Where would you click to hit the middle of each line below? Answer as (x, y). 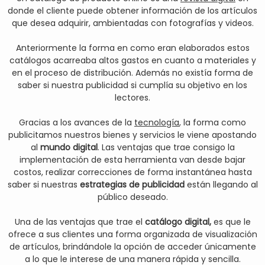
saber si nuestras (43, 185)
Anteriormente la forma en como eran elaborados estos (132, 48)
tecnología (157, 122)
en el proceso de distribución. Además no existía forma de (132, 73)
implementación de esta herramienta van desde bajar (132, 160)
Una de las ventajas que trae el (80, 222)
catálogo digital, (178, 222)
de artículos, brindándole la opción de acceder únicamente (132, 247)
